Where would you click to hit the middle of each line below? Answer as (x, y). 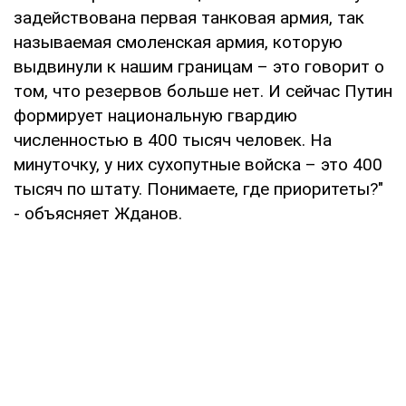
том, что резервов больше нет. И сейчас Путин (203, 91)
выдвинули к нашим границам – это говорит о (199, 66)
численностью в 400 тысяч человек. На (173, 140)
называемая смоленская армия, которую (178, 42)
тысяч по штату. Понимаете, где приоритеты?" (198, 188)
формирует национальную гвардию (155, 115)
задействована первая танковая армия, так (189, 17)
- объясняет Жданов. (98, 213)
